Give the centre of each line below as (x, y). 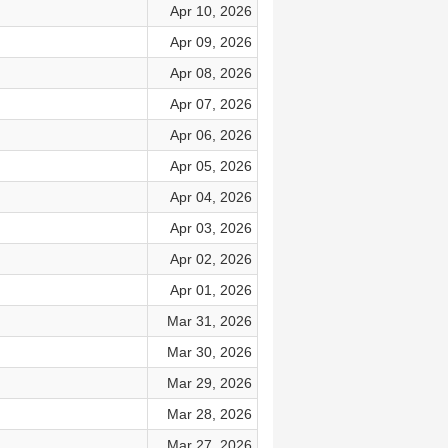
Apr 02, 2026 (210, 259)
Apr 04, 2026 (210, 197)
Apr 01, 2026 (210, 290)
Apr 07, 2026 (210, 104)
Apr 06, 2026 (210, 135)
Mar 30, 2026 (209, 352)
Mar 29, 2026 (209, 383)
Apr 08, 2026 (210, 73)
